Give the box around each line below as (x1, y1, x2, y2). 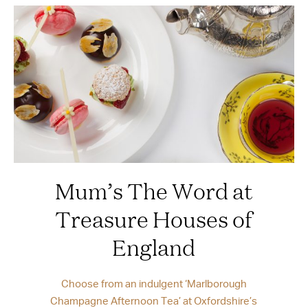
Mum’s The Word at (54, 176, 253, 206)
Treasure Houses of (55, 204, 253, 234)
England (112, 232, 196, 262)
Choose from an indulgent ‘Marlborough (60, 276, 247, 291)
